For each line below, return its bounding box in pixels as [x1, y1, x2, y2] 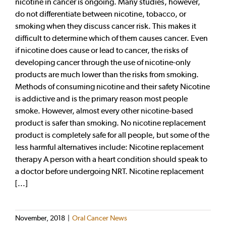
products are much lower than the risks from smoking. [15, 69, 199, 79]
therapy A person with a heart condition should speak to [15, 154, 207, 164]
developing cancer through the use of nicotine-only [15, 57, 191, 67]
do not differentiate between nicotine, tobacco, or [15, 9, 186, 19]
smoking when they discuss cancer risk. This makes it [15, 21, 196, 31]
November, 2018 [15, 213, 65, 222]
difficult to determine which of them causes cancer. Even [15, 33, 208, 43]
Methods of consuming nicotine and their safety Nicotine [15, 81, 210, 91]
